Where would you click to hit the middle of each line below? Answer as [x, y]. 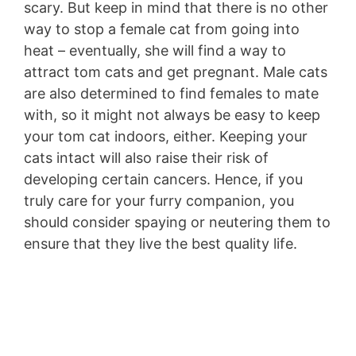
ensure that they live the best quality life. [161, 244]
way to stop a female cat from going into [162, 29]
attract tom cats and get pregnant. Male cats [176, 72]
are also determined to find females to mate [171, 94]
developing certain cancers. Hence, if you [163, 180]
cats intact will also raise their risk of [146, 158]
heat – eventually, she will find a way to [155, 51]
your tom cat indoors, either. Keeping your [166, 137]
